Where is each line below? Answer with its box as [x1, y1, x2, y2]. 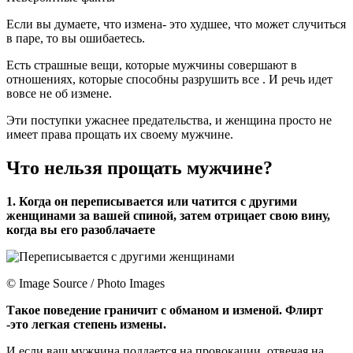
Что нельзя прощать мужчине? [6, 158, 273, 179]
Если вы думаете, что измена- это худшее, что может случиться [6, 17, 346, 32]
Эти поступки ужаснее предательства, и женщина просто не [6, 113, 332, 128]
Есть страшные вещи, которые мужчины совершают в [6, 58, 297, 72]
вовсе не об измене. [6, 87, 112, 101]
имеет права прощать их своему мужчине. [6, 128, 233, 142]
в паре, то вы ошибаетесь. [6, 32, 145, 46]
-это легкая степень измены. [6, 318, 166, 332]
